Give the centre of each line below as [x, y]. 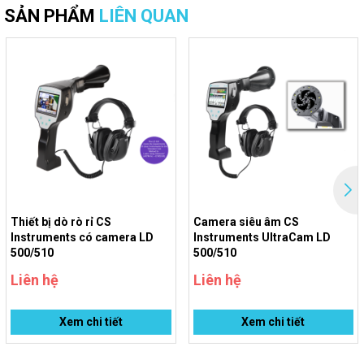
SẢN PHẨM [52, 15]
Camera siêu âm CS [246, 222]
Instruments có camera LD [82, 238]
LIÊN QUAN [144, 15]
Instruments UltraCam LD [262, 238]
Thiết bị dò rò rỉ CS [61, 222]
